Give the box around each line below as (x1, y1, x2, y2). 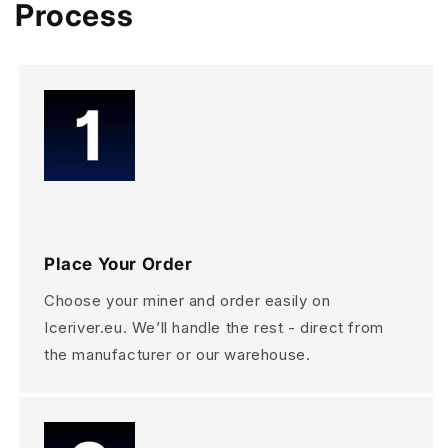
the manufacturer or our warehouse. (44, 344, 311, 364)
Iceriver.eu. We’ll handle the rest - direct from (44, 317, 384, 337)
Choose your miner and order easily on (44, 290, 331, 310)
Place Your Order (44, 253, 193, 274)
